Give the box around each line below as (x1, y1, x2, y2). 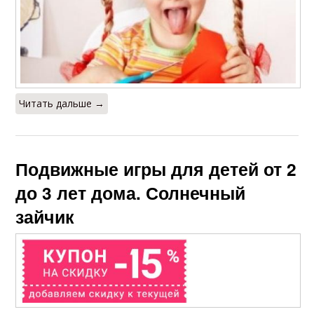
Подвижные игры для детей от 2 (15, 156, 297, 182)
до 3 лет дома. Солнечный (15, 179, 246, 205)
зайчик (15, 203, 75, 229)
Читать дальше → (19, 96, 105, 110)
